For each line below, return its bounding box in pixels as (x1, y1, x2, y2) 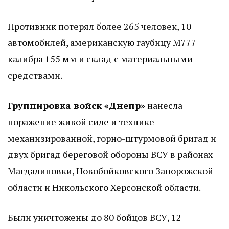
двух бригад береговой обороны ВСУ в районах (8, 148, 213, 161)
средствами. (8, 69, 62, 82)
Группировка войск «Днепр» (8, 99, 145, 112)
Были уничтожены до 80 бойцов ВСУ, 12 (8, 211, 181, 224)
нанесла (145, 99, 182, 112)
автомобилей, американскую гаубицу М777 (8, 36, 196, 49)
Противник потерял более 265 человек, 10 (8, 20, 191, 33)
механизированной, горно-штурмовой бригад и (8, 132, 216, 145)
